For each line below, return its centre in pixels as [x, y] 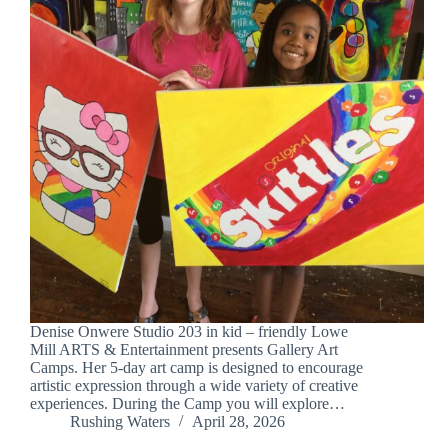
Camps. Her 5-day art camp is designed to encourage [196, 368]
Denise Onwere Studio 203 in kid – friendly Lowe [189, 332]
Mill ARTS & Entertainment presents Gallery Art [184, 350]
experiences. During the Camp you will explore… [187, 404]
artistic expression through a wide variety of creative [194, 386]
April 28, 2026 [238, 422]
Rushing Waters [120, 422]
